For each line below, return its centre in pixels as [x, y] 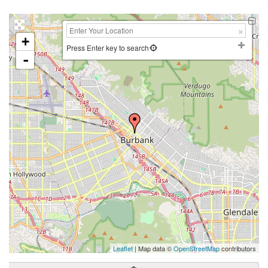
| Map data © [153, 248]
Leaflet [123, 248]
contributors [238, 248]
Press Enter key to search [108, 47]
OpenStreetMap [197, 248]
